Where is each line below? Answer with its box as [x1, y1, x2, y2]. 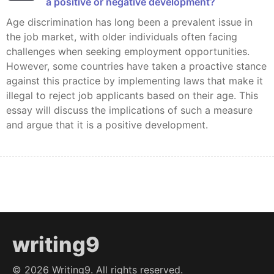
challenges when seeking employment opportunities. [6, 45, 250, 57]
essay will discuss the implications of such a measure [6, 104, 253, 116]
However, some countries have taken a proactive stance [6, 60, 267, 72]
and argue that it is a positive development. [6, 119, 208, 131]
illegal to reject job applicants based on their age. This [6, 89, 258, 102]
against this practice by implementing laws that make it [6, 75, 263, 87]
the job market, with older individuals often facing [6, 31, 237, 43]
